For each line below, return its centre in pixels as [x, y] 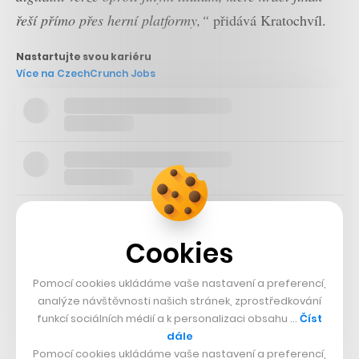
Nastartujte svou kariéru [84, 56]
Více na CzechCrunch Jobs [86, 73]
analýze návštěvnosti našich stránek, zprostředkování [179, 301]
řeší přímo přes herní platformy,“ [113, 20]
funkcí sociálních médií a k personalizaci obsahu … [168, 318]
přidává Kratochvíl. [268, 20]
